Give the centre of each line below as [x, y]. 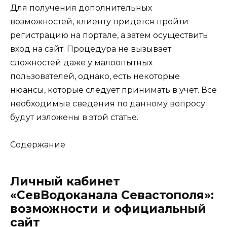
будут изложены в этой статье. [74, 117]
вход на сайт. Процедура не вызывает [91, 49]
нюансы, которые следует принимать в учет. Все [113, 90]
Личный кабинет [65, 181]
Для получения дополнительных [81, 8]
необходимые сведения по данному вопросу [108, 103]
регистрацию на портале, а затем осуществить [109, 35]
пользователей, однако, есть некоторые [95, 76]
